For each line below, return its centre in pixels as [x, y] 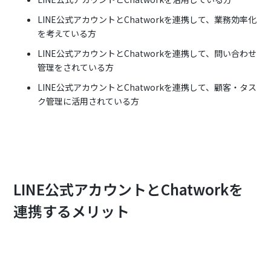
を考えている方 [67, 34]
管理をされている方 [76, 67]
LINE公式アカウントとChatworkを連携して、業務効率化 [147, 20]
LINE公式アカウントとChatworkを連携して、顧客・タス [147, 87]
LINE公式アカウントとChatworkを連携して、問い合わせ [147, 54]
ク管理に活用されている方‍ [89, 101]
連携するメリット [72, 211]
